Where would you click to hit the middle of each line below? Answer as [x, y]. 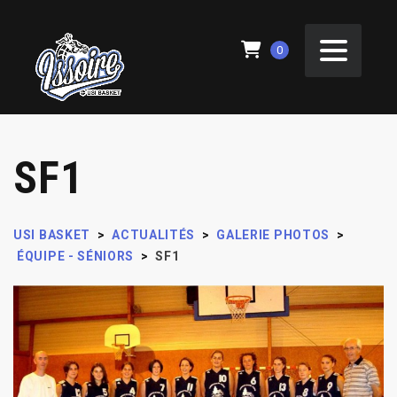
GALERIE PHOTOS [273, 234]
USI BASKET [52, 234]
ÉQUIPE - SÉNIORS [76, 256]
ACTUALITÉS [154, 234]
